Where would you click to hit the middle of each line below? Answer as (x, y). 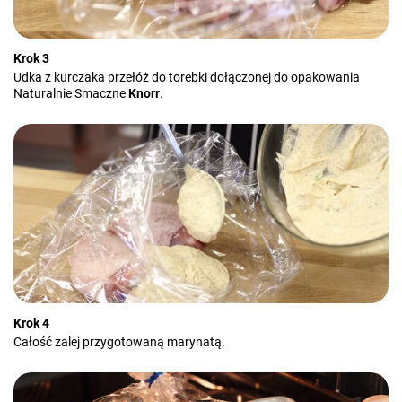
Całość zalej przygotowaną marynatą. (119, 342)
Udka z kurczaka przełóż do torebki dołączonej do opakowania (187, 77)
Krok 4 (31, 323)
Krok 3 (31, 58)
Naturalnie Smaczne (71, 93)
